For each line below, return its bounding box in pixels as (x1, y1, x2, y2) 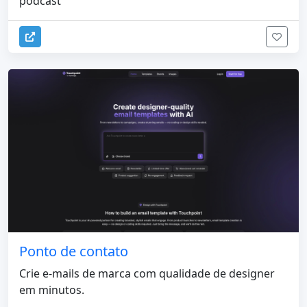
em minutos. (19, 282, 84, 298)
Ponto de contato (19, 242, 128, 261)
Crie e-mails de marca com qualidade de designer (19, 266, 275, 282)
